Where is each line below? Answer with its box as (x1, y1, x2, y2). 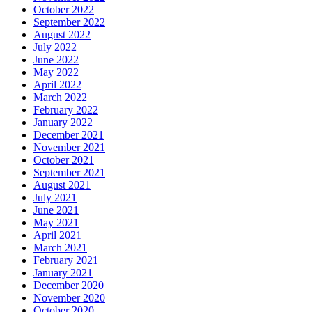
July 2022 (33, 40, 77, 53)
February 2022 (33, 103, 98, 116)
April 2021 (33, 228, 81, 241)
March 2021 (33, 241, 87, 253)
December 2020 (33, 279, 104, 291)
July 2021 (33, 191, 77, 203)
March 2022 (33, 91, 87, 103)
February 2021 (33, 253, 98, 266)
